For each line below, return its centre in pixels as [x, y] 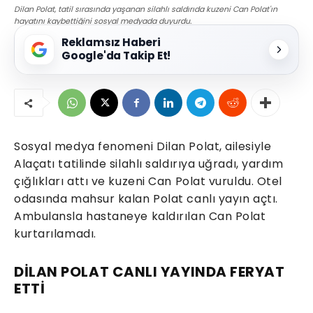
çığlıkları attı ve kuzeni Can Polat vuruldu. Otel [148, 182]
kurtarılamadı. [55, 234]
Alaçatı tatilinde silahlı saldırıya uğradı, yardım [149, 164]
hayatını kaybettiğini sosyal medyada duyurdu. [103, 21]
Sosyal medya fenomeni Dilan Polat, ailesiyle [143, 147]
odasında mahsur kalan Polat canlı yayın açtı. [146, 199]
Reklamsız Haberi [111, 43]
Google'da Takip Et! [116, 56]
